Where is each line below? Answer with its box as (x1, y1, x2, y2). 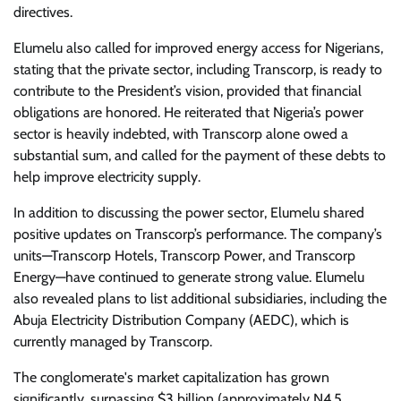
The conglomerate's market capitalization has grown (13, 369, 329, 387)
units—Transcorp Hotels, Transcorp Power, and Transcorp (13, 247, 355, 265)
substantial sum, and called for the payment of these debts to (13, 147, 386, 165)
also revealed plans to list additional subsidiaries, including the (13, 290, 387, 308)
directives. (13, 4, 73, 21)
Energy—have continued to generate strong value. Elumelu (13, 269, 364, 286)
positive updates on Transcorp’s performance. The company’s (13, 226, 382, 243)
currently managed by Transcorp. (13, 333, 212, 351)
